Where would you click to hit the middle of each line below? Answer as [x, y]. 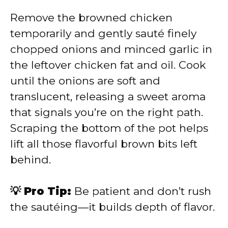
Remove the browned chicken [91, 17]
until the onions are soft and [85, 80]
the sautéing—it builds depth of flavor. [112, 207]
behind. [31, 159]
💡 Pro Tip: [41, 191]
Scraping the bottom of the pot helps [109, 128]
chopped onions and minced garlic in [111, 49]
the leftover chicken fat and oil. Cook [108, 65]
